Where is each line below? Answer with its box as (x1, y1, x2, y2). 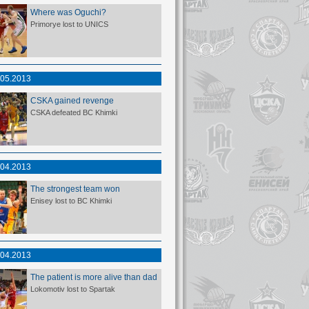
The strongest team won (30, 184, 120, 193)
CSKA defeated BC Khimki (30, 108, 117, 117)
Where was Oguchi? (30, 8, 106, 17)
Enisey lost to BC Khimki (30, 197, 112, 205)
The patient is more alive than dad (30, 272, 157, 281)
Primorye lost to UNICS (30, 20, 108, 28)
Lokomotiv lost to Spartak (30, 285, 115, 293)
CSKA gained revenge (30, 96, 114, 105)
